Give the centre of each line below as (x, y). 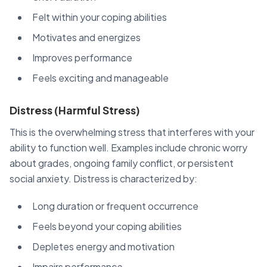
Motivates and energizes (86, 37)
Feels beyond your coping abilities (107, 226)
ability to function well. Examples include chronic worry (128, 147)
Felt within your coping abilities (100, 17)
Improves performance (82, 57)
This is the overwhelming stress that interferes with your (132, 132)
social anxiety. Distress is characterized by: (103, 178)
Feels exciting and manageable (100, 77)
